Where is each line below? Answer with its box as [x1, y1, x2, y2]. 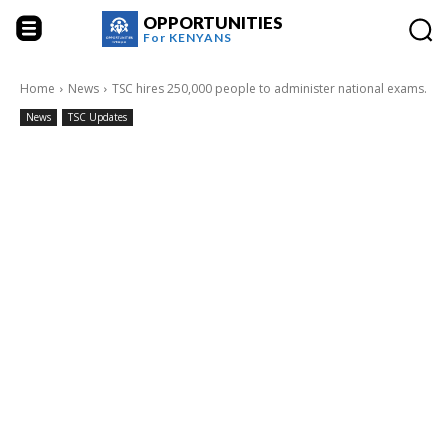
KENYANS [168, 30, 232, 45]
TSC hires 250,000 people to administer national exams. [112, 80, 427, 97]
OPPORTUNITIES [142, 12, 283, 33]
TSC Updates [68, 110, 127, 124]
